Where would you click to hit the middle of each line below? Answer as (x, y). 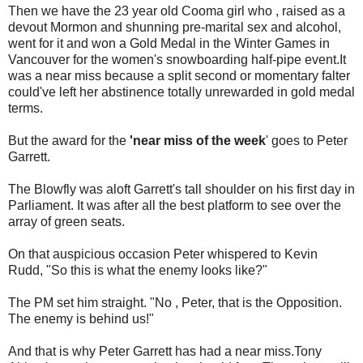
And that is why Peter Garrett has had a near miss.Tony (165, 352)
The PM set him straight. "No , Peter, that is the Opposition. (175, 303)
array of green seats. (66, 222)
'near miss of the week (196, 141)
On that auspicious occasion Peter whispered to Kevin (163, 254)
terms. (26, 109)
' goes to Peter (307, 141)
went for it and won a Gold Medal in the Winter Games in (169, 44)
